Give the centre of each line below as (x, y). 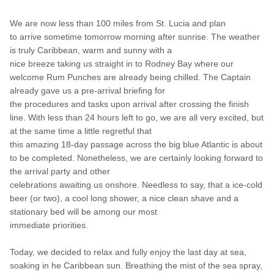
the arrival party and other (60, 171)
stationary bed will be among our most (85, 211)
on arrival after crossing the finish (185, 104)
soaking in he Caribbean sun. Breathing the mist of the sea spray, (136, 265)
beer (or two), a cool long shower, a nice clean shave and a (124, 198)
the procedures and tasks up (65, 104)
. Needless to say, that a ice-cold (200, 184)
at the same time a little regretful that (81, 131)
